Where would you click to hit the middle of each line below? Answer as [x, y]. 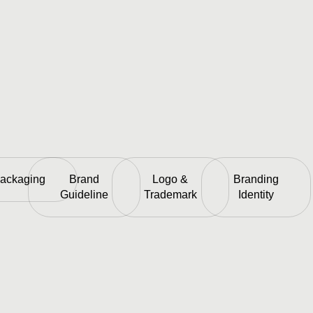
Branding [256, 179]
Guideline [84, 194]
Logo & [170, 179]
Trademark [170, 194]
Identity [256, 194]
